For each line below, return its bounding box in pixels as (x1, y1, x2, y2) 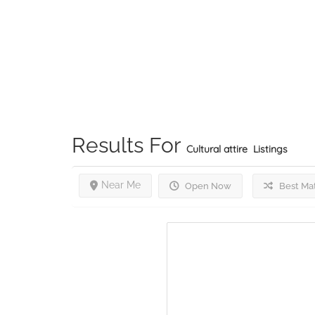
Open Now (183, 180, 231, 191)
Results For (72, 132, 186, 157)
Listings (253, 142, 288, 155)
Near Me (101, 179, 141, 191)
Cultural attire (186, 142, 247, 155)
